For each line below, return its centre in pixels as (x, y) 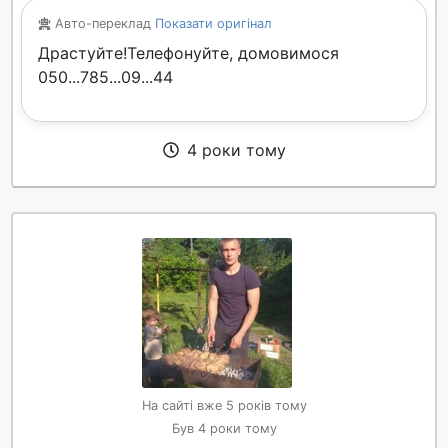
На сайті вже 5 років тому (224, 406)
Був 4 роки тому (224, 429)
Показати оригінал (213, 24)
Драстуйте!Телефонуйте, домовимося (188, 53)
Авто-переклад (104, 24)
